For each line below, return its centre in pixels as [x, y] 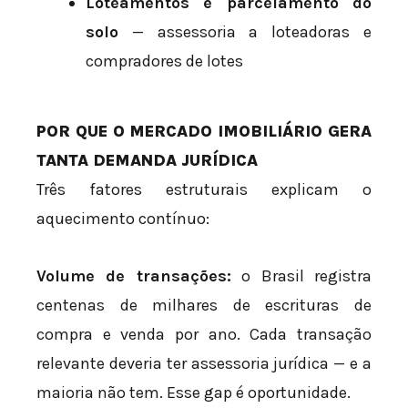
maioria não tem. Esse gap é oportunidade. [194, 393]
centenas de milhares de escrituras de [204, 306]
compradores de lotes [164, 61]
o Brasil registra [301, 276]
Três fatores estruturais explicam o [204, 189]
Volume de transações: [134, 276]
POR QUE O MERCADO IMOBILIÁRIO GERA [204, 131]
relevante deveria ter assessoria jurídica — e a [204, 364]
